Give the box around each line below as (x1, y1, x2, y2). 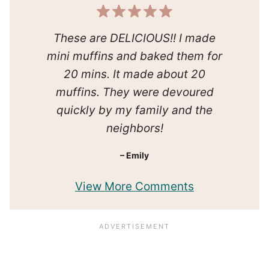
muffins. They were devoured (55, 85, 214, 99)
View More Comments (75, 180, 194, 193)
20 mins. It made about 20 (64, 67, 205, 81)
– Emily (120, 150, 149, 160)
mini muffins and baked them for (47, 49, 222, 63)
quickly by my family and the (56, 103, 213, 117)
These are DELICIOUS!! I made (53, 31, 216, 45)
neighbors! (106, 121, 163, 135)
